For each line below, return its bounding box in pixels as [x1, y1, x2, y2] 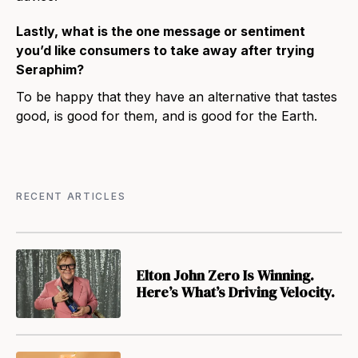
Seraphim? [16, 62, 84, 78]
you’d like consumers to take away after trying [16, 42, 314, 59]
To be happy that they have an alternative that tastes [16, 89, 337, 105]
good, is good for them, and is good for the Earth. [16, 108, 317, 125]
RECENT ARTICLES [16, 190, 126, 203]
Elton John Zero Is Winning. [136, 265, 314, 286]
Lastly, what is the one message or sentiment [16, 23, 305, 40]
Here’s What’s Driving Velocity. [136, 282, 335, 303]
